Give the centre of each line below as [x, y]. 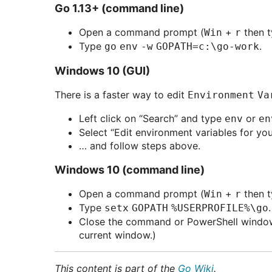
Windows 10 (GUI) [102, 71]
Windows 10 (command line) [130, 170]
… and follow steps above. [140, 146]
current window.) [117, 235]
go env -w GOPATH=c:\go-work [182, 46]
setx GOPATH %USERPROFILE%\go [186, 208]
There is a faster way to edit [121, 95]
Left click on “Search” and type [152, 118]
